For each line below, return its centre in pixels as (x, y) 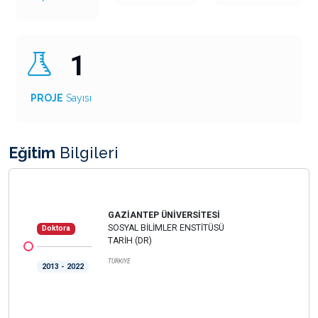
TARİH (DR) (130, 240)
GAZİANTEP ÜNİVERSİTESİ (164, 215)
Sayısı (79, 98)
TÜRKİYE (119, 262)
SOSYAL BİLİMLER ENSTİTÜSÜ (166, 227)
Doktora (56, 229)
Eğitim (32, 153)
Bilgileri (87, 153)
